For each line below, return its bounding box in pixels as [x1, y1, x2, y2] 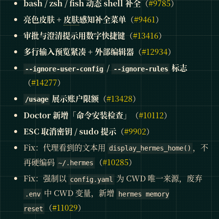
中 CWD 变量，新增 [42, 187, 117, 199]
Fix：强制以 [23, 173, 68, 184]
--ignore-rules [113, 65, 168, 73]
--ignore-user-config [25, 65, 104, 73]
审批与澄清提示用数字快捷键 [23, 29, 125, 41]
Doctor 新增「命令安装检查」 [23, 109, 131, 121]
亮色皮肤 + [23, 13, 64, 25]
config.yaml [70, 175, 113, 184]
